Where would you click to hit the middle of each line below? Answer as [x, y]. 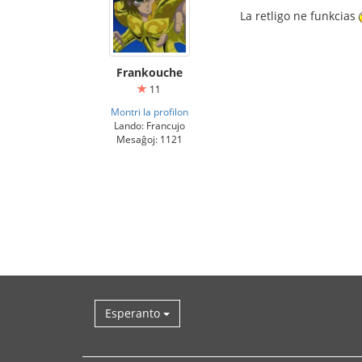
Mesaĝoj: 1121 [149, 139]
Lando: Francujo [149, 125]
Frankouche [149, 72]
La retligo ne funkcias [299, 16]
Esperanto [134, 313]
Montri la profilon [149, 112]
